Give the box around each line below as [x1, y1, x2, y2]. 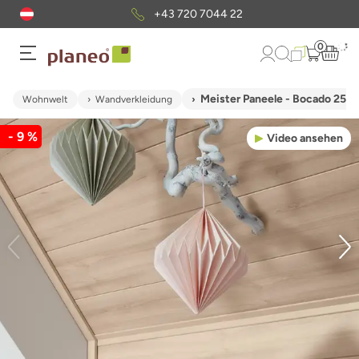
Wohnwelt [22, 93, 68, 105]
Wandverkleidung [95, 93, 172, 105]
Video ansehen [267, 131, 343, 145]
